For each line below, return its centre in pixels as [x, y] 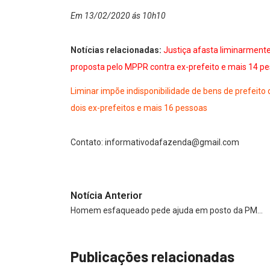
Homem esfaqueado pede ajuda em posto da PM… [167, 210]
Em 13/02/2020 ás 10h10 [118, 15]
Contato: [88, 142]
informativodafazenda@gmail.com [172, 142]
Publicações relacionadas [152, 256]
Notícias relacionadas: [117, 50]
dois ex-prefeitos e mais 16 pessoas [139, 108]
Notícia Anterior [106, 195]
